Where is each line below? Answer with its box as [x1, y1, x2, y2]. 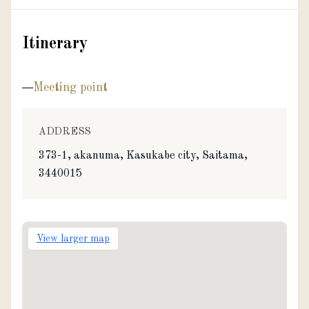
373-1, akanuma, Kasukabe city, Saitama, [39, 150, 248, 161]
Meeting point [33, 81, 108, 94]
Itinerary [22, 35, 88, 52]
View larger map [37, 233, 110, 243]
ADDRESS [39, 126, 92, 137]
